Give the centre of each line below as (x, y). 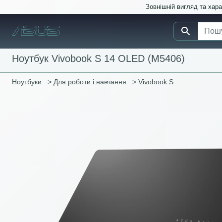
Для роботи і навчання (90, 82)
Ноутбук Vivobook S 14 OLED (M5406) (98, 59)
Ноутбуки (27, 82)
